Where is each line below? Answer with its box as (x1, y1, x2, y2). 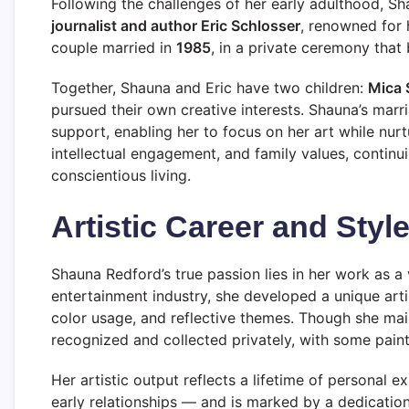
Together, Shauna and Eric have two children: (51, 78, 368, 97)
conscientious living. (51, 165, 191, 184)
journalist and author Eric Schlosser (51, 16, 300, 35)
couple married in (51, 37, 176, 57)
